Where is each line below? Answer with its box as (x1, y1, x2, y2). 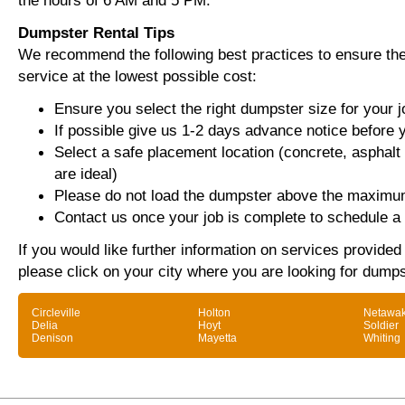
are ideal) (54, 165, 118, 183)
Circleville (32, 306, 80, 319)
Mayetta (198, 332, 237, 344)
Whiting (363, 332, 400, 344)
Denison (32, 332, 73, 344)
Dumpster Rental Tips (18, 24, 174, 42)
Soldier (363, 319, 399, 332)
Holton (198, 306, 231, 319)
